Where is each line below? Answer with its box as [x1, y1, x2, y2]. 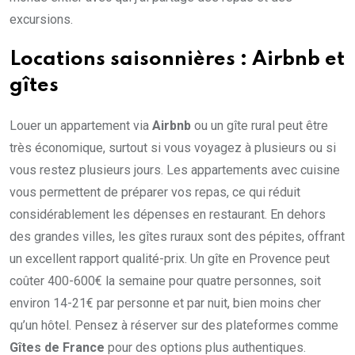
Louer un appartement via [10, 118, 152, 134]
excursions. [10, 12, 73, 28]
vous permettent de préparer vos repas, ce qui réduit [10, 185, 300, 200]
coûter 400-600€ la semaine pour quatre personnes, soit [10, 273, 321, 289]
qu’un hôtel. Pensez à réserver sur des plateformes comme [10, 318, 338, 334]
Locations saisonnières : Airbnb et [10, 50, 345, 71]
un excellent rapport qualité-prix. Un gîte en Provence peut [10, 251, 330, 267]
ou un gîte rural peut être [191, 118, 328, 134]
